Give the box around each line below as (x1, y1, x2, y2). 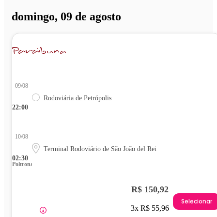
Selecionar (181, 197, 212, 206)
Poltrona (12, 160, 33, 168)
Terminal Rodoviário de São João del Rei (44, 145, 156, 153)
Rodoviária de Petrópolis (44, 94, 111, 102)
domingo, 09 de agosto (12, 10, 121, 23)
